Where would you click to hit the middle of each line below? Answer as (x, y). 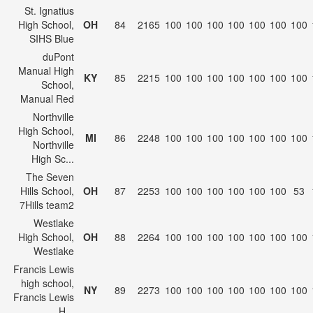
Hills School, (47, 191)
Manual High (46, 71)
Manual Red (47, 99)
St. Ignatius (49, 10)
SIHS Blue (52, 38)
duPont (58, 57)
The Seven (50, 177)
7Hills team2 (47, 205)
